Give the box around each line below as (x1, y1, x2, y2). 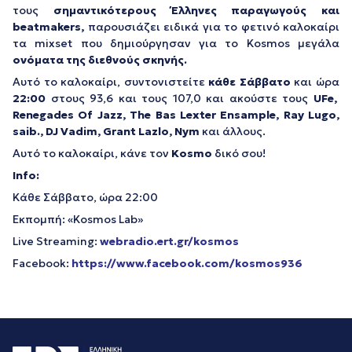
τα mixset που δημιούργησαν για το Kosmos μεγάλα (13, 36, 339, 50)
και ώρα (294, 75, 340, 89)
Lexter (179, 108, 216, 122)
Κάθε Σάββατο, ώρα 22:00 (13, 190, 158, 204)
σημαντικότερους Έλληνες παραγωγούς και (53, 3, 339, 17)
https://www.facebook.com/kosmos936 (71, 256, 302, 270)
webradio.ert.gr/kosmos (100, 234, 239, 248)
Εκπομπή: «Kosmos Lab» (13, 212, 143, 226)
